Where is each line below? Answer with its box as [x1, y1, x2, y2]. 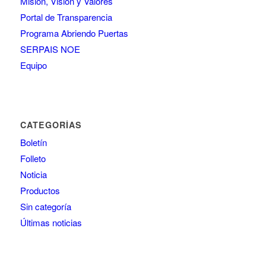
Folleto [20, 152, 46, 165]
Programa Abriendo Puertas [20, 27, 128, 40]
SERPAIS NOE [20, 43, 80, 56]
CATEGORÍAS [20, 119, 82, 131]
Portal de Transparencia [20, 11, 112, 24]
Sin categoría [20, 200, 71, 213]
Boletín [20, 136, 47, 149]
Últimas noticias [20, 216, 82, 229]
